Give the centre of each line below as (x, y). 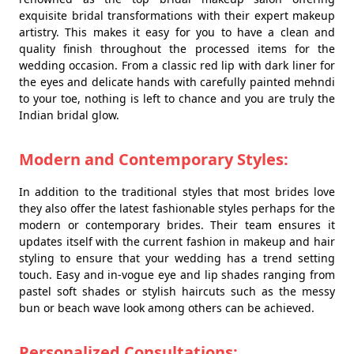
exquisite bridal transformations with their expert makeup (177, 16)
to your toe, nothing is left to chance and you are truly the (177, 99)
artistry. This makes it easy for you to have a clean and (177, 32)
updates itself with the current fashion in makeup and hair (177, 242)
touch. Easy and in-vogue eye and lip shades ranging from (177, 275)
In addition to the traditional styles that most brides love (177, 192)
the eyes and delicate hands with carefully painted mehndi (177, 82)
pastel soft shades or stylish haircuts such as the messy (177, 292)
